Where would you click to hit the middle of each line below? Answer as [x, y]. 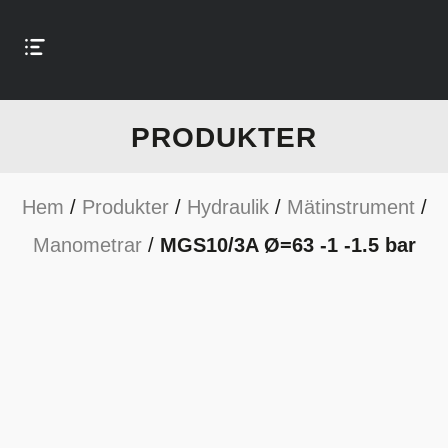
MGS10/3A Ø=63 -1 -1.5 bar [287, 245]
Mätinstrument [350, 207]
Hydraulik [227, 207]
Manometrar [87, 245]
